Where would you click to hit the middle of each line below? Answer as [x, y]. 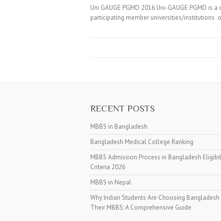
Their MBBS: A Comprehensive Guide [141, 207]
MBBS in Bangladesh [119, 127]
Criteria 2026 [108, 167]
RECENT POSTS [123, 108]
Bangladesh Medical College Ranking [142, 142]
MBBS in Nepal [111, 182]
